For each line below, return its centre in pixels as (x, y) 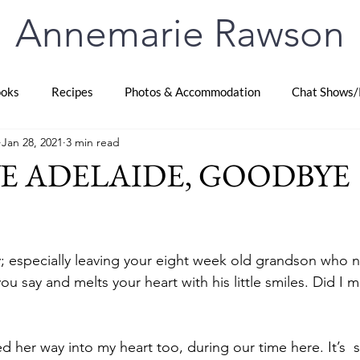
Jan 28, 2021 (32, 142)
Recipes (72, 92)
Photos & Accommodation (192, 92)
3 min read (93, 142)
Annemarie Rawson (180, 33)
